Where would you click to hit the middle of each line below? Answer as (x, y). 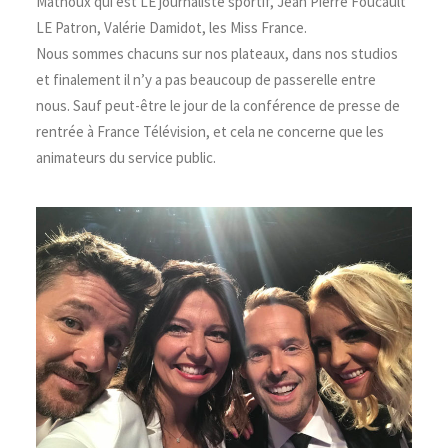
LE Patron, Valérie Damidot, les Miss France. (171, 27)
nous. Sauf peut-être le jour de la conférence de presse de (218, 105)
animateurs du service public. (126, 157)
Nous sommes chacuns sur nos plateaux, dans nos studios (217, 53)
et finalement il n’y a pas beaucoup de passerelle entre (206, 79)
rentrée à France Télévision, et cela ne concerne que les (210, 131)
